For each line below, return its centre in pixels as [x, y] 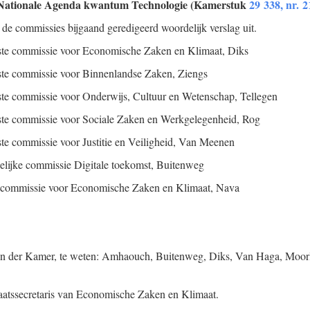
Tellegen [259, 96]
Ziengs [193, 73]
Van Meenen [207, 142]
